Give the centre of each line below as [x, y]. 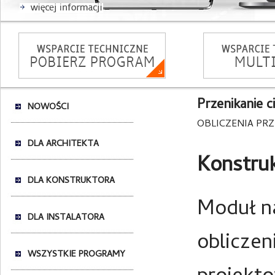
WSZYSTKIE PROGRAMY [76, 255]
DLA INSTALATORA [66, 218]
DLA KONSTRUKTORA [71, 181]
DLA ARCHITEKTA [63, 144]
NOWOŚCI [48, 107]
